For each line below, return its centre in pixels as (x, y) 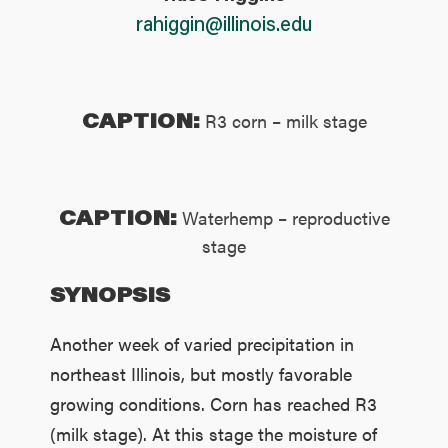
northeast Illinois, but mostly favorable (200, 373)
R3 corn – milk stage (285, 120)
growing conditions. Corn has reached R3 (213, 403)
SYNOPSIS (109, 293)
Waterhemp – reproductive (283, 217)
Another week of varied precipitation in (201, 343)
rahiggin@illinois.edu (224, 22)
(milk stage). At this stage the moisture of (213, 433)
